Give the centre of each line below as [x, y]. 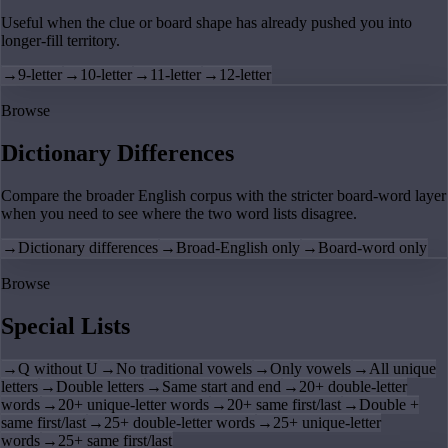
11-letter [175, 75]
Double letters [100, 386]
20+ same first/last [284, 404]
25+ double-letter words [179, 422]
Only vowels [310, 368]
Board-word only [372, 247]
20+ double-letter [353, 386]
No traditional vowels [184, 368]
